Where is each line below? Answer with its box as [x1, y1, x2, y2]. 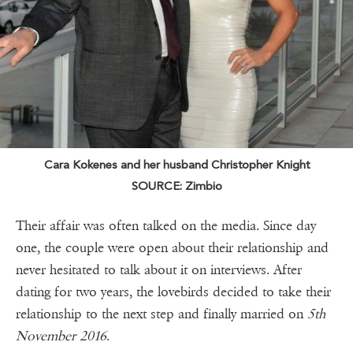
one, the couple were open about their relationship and [16, 240, 329, 257]
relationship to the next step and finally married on [16, 306, 307, 323]
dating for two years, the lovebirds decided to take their [16, 284, 331, 301]
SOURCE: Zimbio [131, 179, 222, 194]
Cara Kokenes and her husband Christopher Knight [43, 158, 310, 173]
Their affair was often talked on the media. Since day [16, 217, 316, 235]
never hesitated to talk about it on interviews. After [16, 262, 302, 279]
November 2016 [16, 328, 106, 345]
